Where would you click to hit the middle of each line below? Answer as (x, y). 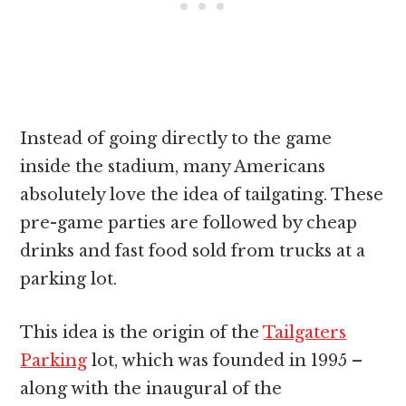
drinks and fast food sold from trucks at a (193, 251)
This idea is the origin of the (142, 332)
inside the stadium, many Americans (173, 166)
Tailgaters (305, 332)
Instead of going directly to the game (176, 138)
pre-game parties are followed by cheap (189, 222)
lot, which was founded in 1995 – (225, 360)
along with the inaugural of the (151, 388)
